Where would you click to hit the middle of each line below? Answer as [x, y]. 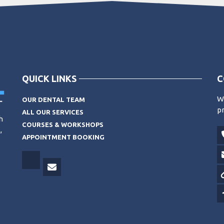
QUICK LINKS [49, 78]
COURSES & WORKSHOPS [63, 124]
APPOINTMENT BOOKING [63, 137]
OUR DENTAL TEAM [53, 99]
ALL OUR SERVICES [53, 112]
